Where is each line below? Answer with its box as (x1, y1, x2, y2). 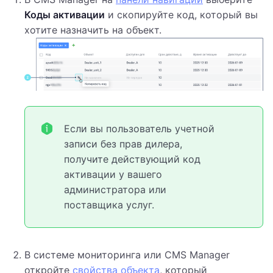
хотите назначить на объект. (24, 24, 161, 37)
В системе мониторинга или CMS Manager (24, 248, 230, 261)
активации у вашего (64, 168, 162, 180)
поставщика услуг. (64, 198, 154, 211)
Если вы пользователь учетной (64, 122, 214, 135)
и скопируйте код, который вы (105, 9, 258, 21)
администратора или (64, 183, 166, 196)
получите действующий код (64, 152, 200, 165)
